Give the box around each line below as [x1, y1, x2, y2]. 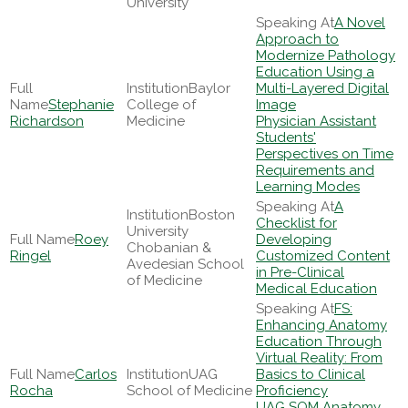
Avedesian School [127, 256, 244, 272]
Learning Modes [256, 178, 360, 195]
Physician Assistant [256, 113, 376, 129]
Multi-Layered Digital [256, 80, 389, 97]
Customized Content [256, 248, 390, 264]
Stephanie [48, 97, 114, 113]
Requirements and [256, 162, 374, 178]
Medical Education [256, 280, 377, 297]
